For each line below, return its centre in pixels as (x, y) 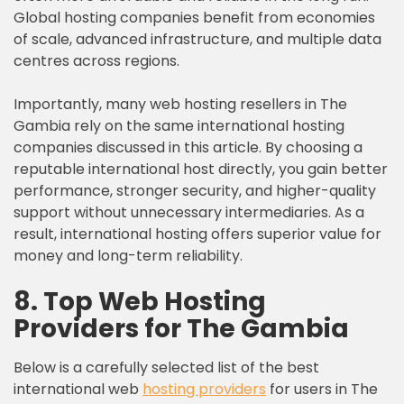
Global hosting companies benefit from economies (194, 18)
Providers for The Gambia (181, 329)
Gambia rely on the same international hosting (179, 126)
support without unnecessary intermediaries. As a (189, 212)
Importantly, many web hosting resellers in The (180, 104)
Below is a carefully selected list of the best (166, 367)
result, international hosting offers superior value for (197, 234)
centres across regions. (96, 61)
